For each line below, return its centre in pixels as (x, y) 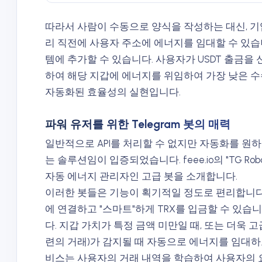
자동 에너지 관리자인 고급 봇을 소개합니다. (141, 176)
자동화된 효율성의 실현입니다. (113, 92)
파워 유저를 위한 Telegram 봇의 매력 (138, 124)
